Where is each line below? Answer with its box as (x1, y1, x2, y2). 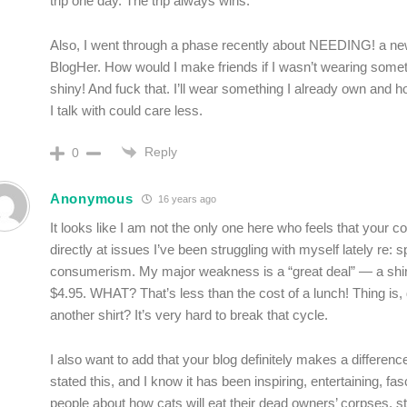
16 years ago (155, 194, 217, 205)
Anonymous (50, 191, 134, 207)
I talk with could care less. (50, 102, 203, 118)
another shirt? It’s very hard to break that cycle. (50, 306, 328, 323)
